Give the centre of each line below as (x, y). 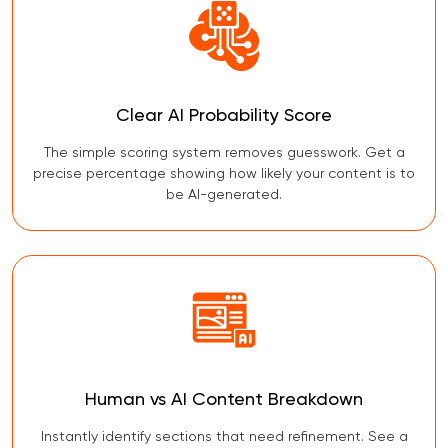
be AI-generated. (224, 194)
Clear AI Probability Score (224, 115)
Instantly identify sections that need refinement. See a (224, 436)
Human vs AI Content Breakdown (224, 399)
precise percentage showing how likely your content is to (224, 173)
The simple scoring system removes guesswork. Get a (224, 152)
